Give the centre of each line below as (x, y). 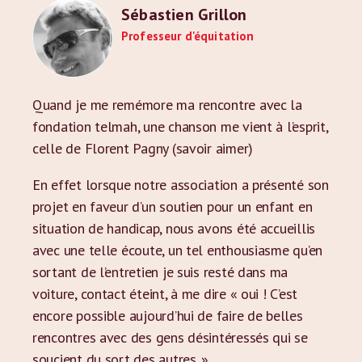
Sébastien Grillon (184, 15)
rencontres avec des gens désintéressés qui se (170, 337)
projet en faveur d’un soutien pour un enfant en (173, 206)
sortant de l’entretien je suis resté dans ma (160, 272)
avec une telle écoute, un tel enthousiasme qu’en (178, 250)
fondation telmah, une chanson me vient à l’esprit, (180, 126)
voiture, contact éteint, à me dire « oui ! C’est (165, 294)
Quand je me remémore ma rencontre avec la (167, 105)
